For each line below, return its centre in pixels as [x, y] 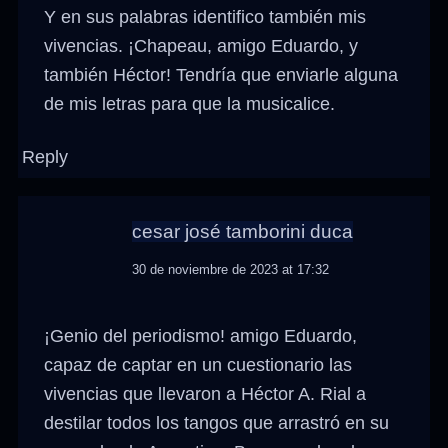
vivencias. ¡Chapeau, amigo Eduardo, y [201, 45]
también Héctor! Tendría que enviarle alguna [221, 74]
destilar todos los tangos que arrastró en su [217, 423]
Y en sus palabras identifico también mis [205, 16]
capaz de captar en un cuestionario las [198, 365]
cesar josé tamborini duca [243, 232]
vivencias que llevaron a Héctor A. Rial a [205, 394]
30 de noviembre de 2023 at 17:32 [231, 270]
